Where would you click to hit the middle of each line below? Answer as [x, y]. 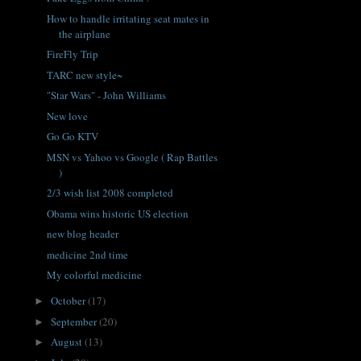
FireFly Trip [73, 54]
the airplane [85, 33]
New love [68, 116]
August [67, 342]
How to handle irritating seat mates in [129, 18]
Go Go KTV [73, 137]
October [69, 301]
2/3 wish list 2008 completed [110, 193]
